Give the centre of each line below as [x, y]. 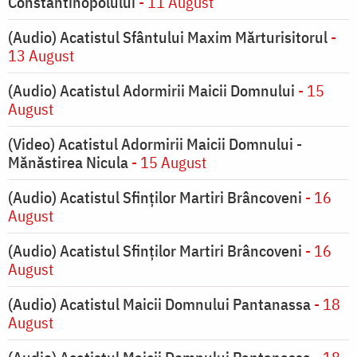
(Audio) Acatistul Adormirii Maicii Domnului [151, 91]
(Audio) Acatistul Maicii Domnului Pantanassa [159, 304]
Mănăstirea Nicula [68, 163]
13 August [41, 56]
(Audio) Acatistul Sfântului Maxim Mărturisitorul [168, 37]
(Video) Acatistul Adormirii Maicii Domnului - [155, 144]
